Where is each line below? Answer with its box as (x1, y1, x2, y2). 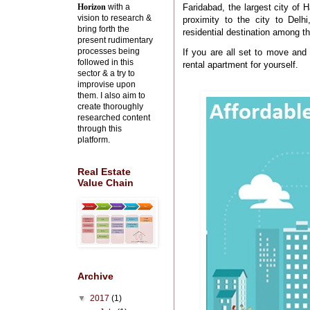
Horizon (77, 2, 106, 12)
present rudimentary (77, 35, 153, 46)
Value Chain (77, 177, 134, 189)
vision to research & (77, 13, 152, 24)
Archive (77, 271, 113, 282)
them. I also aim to (77, 91, 145, 101)
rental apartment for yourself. (183, 60, 298, 71)
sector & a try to (77, 69, 135, 79)
